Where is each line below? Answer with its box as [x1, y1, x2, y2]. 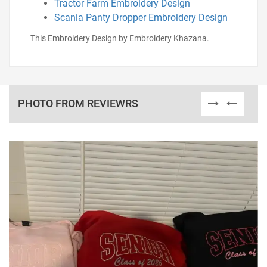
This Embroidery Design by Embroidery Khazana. [30, 33, 209, 43]
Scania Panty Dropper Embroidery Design [54, 12, 228, 23]
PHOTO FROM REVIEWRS [18, 97, 138, 110]
